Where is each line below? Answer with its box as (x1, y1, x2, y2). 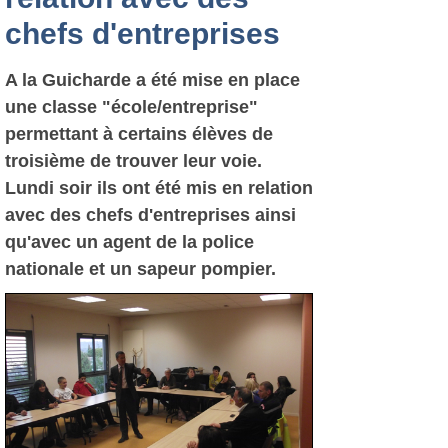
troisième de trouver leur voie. (5, 151, 262, 171)
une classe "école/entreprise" (5, 97, 258, 117)
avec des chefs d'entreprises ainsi (5, 205, 296, 225)
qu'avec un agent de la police (5, 232, 254, 252)
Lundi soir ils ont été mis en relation (5, 178, 313, 198)
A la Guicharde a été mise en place (5, 70, 300, 90)
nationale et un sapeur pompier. (5, 259, 276, 279)
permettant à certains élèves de (5, 124, 273, 144)
